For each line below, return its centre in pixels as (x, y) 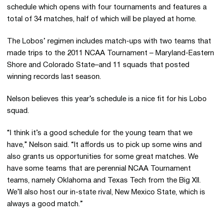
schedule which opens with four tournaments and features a (107, 7)
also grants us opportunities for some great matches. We (103, 157)
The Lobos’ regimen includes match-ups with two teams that (109, 41)
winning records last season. (54, 77)
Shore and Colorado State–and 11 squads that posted (98, 65)
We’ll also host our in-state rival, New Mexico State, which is (106, 192)
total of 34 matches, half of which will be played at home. (102, 19)
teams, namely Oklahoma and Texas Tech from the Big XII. (104, 181)
